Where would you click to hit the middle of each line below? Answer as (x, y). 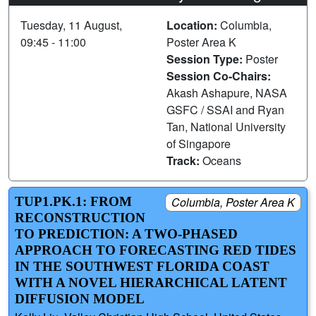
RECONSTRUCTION (80, 217)
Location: (193, 25)
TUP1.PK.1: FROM (73, 201)
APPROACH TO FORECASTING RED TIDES (156, 250)
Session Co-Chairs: (219, 75)
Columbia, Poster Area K (233, 202)
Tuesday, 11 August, (71, 25)
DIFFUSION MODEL (80, 298)
